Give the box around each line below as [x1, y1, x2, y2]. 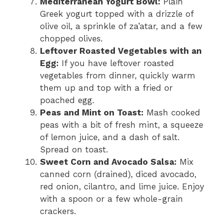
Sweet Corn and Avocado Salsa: [40, 156, 177, 167]
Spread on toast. [40, 144, 108, 154]
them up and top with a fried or [40, 82, 173, 93]
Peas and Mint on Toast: [40, 107, 144, 117]
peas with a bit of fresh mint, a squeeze [40, 119, 203, 130]
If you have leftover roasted [59, 58, 174, 68]
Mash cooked [144, 107, 200, 117]
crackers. [40, 206, 76, 216]
